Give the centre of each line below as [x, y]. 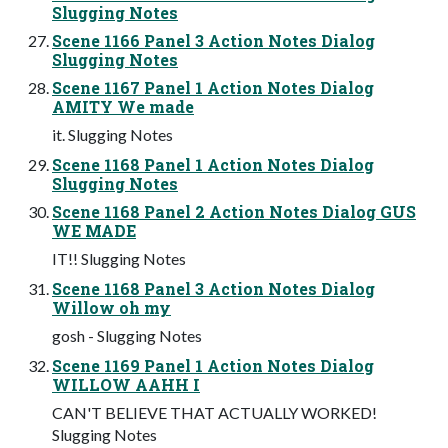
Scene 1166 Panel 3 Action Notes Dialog [213, 40]
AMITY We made [123, 106]
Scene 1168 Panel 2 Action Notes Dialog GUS [234, 211]
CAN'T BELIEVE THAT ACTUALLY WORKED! [214, 412]
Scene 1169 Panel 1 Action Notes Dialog [213, 365]
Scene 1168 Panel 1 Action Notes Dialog [213, 164]
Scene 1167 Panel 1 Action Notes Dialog [213, 87]
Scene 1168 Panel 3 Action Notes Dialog [213, 288]
